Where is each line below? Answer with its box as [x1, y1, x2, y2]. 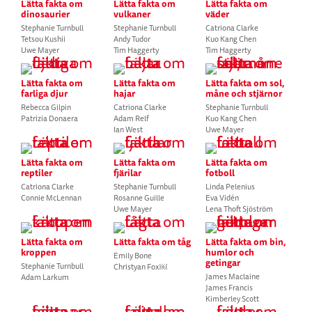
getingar [205, 256, 241, 270]
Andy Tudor [113, 33, 150, 45]
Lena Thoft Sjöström [205, 203, 274, 214]
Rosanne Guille [113, 192, 164, 203]
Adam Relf [113, 113, 149, 124]
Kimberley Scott [205, 293, 260, 304]
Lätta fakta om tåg [113, 235, 191, 249]
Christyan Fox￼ [113, 261, 167, 272]
